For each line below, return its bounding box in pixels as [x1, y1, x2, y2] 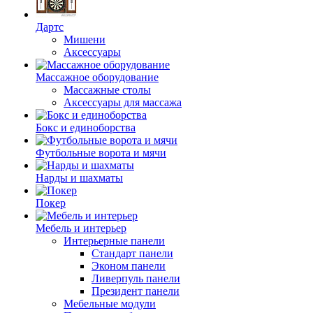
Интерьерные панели [64, 235, 165, 247]
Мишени [64, 34, 105, 45]
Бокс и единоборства [36, 122, 136, 133]
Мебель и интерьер [36, 222, 126, 234]
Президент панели [92, 285, 180, 297]
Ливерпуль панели [92, 272, 180, 284]
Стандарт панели [92, 247, 173, 259]
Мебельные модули [64, 298, 156, 310]
